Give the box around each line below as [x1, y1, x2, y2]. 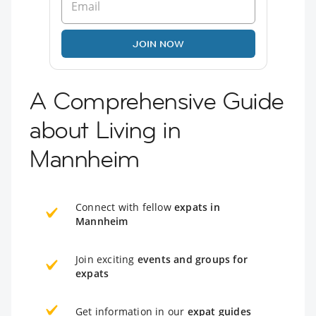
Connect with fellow [75, 200, 174, 214]
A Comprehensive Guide [29, 85, 284, 116]
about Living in [29, 114, 181, 145]
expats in [174, 200, 220, 214]
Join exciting [75, 252, 138, 266]
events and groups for [137, 252, 248, 266]
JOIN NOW [132, 37, 184, 50]
